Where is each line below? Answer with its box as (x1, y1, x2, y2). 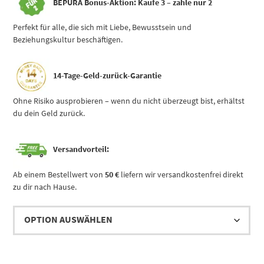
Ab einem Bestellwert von (13, 169, 105, 180)
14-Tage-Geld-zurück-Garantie (52, 70, 161, 81)
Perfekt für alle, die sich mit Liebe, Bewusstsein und (13, 22, 192, 33)
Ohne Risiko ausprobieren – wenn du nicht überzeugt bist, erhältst (13, 95, 245, 107)
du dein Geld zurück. (13, 108, 85, 119)
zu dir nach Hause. (13, 181, 77, 192)
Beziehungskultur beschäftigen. (13, 34, 123, 45)
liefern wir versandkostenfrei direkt (119, 169, 244, 180)
